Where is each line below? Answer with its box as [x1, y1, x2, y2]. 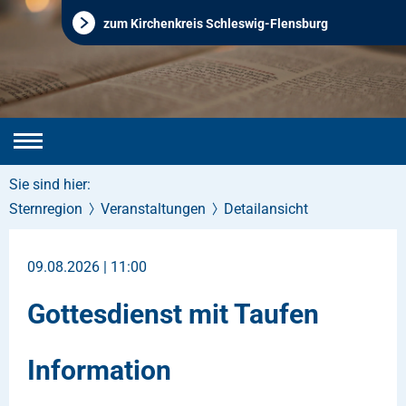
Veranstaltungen [101, 200, 206, 217]
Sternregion [9, 200, 82, 217]
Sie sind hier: [9, 176, 91, 193]
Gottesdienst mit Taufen [27, 298, 319, 330]
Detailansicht [224, 200, 308, 217]
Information [27, 353, 171, 386]
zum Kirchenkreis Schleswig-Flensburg [103, 16, 328, 31]
